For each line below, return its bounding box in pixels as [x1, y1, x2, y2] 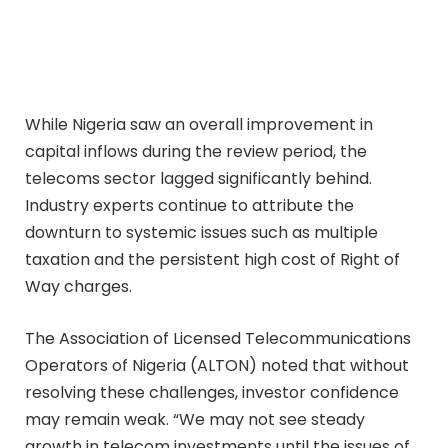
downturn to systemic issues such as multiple [25, 220, 378, 244]
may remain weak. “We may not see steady [25, 407, 365, 431]
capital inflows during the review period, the [25, 139, 367, 163]
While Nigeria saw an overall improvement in [25, 112, 373, 136]
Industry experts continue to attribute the [25, 193, 354, 217]
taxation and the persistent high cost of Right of [25, 247, 400, 271]
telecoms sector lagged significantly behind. [25, 166, 372, 190]
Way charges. [25, 274, 132, 298]
